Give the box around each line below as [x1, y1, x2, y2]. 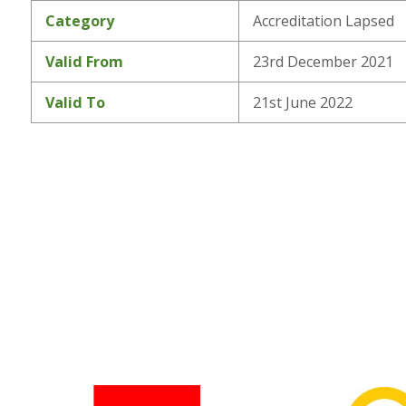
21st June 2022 [252, 92, 353, 112]
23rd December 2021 [252, 51, 393, 72]
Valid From [44, 51, 123, 72]
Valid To [44, 92, 105, 112]
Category [44, 10, 114, 31]
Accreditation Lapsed [252, 10, 394, 31]
